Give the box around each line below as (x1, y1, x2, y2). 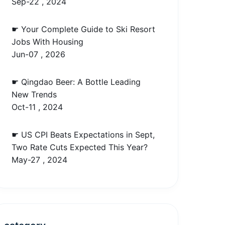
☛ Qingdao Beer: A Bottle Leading (12, 76, 141, 87)
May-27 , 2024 (12, 154, 68, 165)
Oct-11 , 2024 (12, 101, 63, 112)
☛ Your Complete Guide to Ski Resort (12, 24, 156, 34)
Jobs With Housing (12, 36, 84, 47)
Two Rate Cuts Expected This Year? (12, 142, 148, 152)
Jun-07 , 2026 (12, 49, 66, 59)
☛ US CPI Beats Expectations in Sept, (12, 129, 155, 140)
